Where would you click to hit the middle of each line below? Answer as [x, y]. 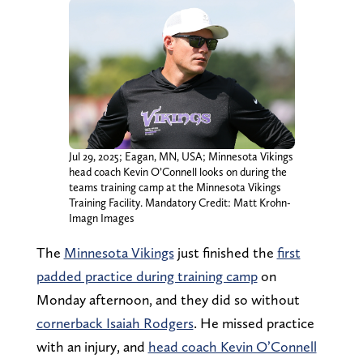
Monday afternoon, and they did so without [168, 299]
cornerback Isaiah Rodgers [115, 322]
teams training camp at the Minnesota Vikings [175, 187]
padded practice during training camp [147, 275]
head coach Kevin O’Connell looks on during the [177, 171]
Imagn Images [101, 218]
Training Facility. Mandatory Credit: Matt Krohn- [179, 202]
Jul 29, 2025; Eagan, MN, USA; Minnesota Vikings [181, 156]
